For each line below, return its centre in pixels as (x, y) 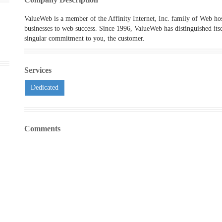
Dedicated (45, 87)
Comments (42, 129)
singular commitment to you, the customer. (84, 38)
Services (38, 70)
